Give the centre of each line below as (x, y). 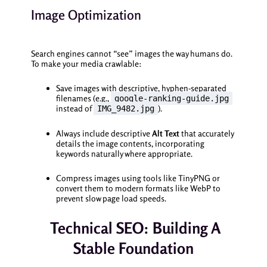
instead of (74, 108)
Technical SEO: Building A (133, 228)
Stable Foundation (133, 248)
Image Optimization (86, 15)
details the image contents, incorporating (130, 143)
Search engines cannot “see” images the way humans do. (131, 53)
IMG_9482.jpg (125, 109)
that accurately (206, 133)
